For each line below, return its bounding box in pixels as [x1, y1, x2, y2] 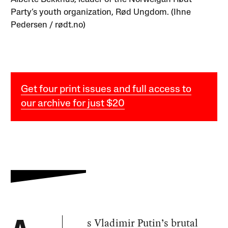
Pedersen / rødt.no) [11, 21, 86, 30]
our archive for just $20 [21, 99, 125, 109]
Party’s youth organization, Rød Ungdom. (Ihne [11, 8, 191, 17]
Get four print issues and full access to [21, 84, 192, 95]
